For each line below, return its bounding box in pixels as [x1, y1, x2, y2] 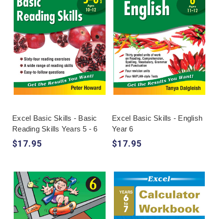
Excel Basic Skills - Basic [12, 113, 97, 122]
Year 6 [112, 124, 133, 133]
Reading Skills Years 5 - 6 [12, 124, 98, 133]
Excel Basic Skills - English [112, 113, 202, 122]
